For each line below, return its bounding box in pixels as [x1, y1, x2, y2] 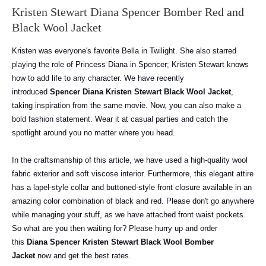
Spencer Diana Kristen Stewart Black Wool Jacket [50, 87, 231, 97]
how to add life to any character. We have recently [12, 74, 184, 83]
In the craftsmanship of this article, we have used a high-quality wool [12, 156, 248, 165]
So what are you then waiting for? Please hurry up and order [12, 224, 217, 233]
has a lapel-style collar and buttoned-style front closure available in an [12, 183, 252, 192]
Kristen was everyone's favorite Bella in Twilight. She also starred [12, 46, 236, 56]
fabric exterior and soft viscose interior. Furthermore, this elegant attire [12, 169, 254, 179]
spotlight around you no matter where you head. [12, 128, 175, 138]
